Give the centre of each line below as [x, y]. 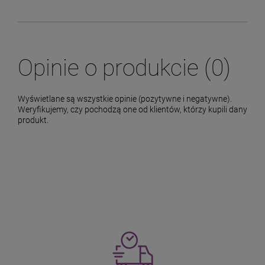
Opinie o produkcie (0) [124, 68]
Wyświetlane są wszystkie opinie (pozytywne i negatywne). [125, 99]
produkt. [33, 120]
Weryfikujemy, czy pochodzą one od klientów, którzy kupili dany [132, 110]
